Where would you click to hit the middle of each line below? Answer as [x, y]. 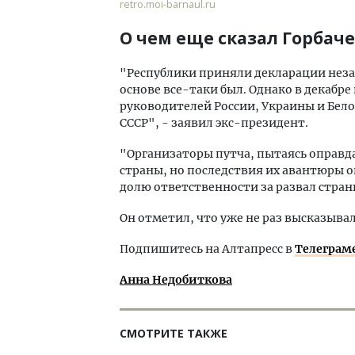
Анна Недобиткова [176, 280]
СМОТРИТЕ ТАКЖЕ [174, 333]
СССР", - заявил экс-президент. [214, 123]
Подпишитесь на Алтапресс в [207, 249]
